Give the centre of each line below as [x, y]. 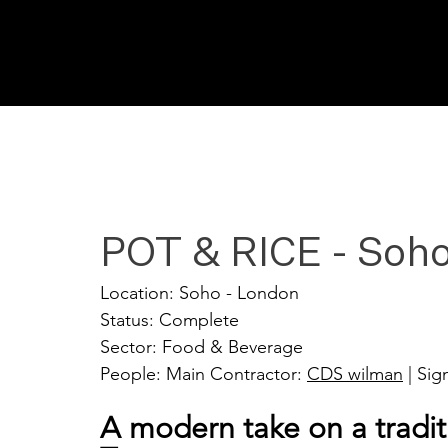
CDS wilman [355, 374]
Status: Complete [169, 320]
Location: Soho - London [199, 293]
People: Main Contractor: [203, 374]
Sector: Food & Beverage [201, 347]
